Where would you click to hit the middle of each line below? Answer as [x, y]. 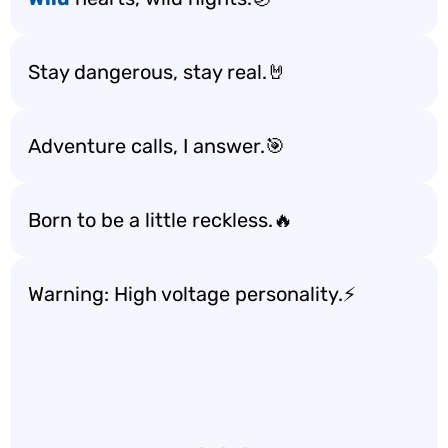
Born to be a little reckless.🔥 [160, 220]
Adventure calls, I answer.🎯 [156, 146]
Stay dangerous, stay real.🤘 [157, 72]
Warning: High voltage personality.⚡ [192, 294]
